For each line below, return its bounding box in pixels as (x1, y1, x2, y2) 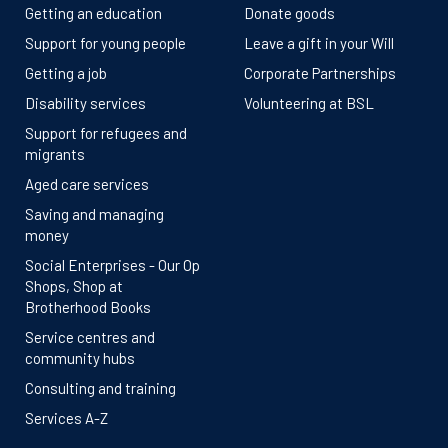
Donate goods (244, 4, 335, 22)
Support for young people (25, 34, 186, 52)
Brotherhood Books (25, 298, 151, 316)
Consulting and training (25, 379, 176, 397)
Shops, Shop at (25, 277, 123, 295)
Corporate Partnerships (244, 64, 396, 82)
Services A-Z (25, 409, 108, 427)
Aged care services (25, 175, 149, 193)
